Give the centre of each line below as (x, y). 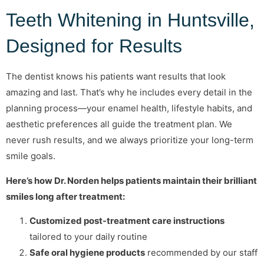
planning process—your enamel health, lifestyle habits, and (129, 108)
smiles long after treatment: (65, 196)
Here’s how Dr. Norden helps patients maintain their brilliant (131, 180)
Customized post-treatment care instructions (127, 220)
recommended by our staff (201, 252)
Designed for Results (94, 46)
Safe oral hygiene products (87, 252)
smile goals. (31, 156)
